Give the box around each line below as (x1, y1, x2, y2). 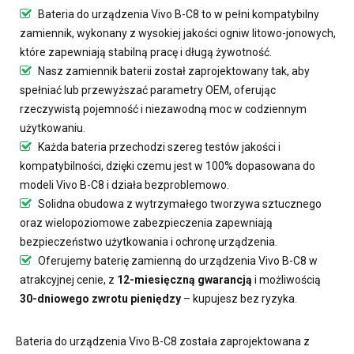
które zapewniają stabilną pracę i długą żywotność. (20, 45, 272, 58)
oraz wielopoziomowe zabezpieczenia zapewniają (20, 216, 273, 229)
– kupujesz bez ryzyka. (181, 292, 297, 305)
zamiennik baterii (66, 64, 152, 77)
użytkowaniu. (20, 121, 85, 134)
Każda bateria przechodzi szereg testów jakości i (36, 140, 281, 153)
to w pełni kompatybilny (199, 7, 319, 21)
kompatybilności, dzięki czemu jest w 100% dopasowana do (20, 159, 315, 172)
